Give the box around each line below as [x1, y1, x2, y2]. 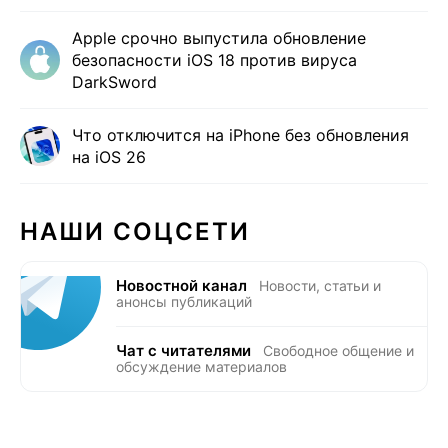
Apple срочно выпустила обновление [72, 27, 366, 48]
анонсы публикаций [116, 292, 252, 310]
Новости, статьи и [259, 276, 381, 294]
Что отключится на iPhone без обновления [72, 124, 409, 145]
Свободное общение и [263, 341, 414, 359]
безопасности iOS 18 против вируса [72, 49, 357, 70]
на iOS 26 [72, 146, 146, 167]
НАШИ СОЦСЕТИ [20, 216, 250, 246]
